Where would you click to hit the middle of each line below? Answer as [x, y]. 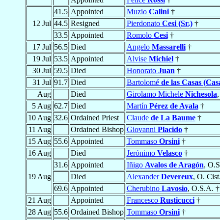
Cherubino [144, 189]
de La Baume [173, 118]
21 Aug [39, 200]
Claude [138, 118]
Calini [159, 12]
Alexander [144, 177]
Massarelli [168, 47]
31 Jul [41, 82]
